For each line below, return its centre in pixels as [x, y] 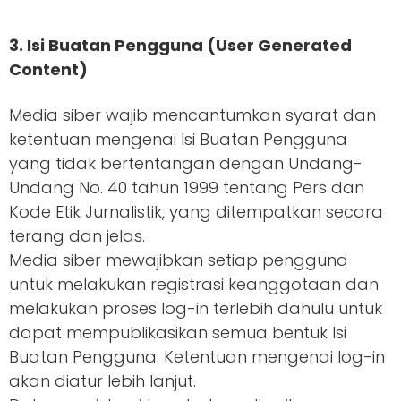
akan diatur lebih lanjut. [102, 381]
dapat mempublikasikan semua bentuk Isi [178, 333]
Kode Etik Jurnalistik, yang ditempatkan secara [196, 212]
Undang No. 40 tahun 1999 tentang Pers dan [187, 188]
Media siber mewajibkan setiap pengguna [179, 260]
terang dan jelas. [77, 236]
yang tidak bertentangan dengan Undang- [186, 163]
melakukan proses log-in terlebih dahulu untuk [196, 308]
